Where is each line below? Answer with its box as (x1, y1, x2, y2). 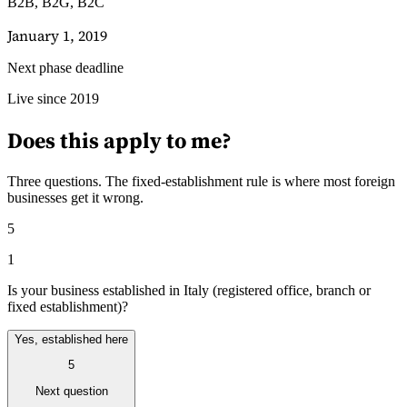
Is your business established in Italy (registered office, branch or (7, 282, 371, 298)
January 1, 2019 (7, 25, 107, 46)
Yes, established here (15, 332, 128, 346)
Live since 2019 (7, 91, 99, 107)
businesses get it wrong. (7, 189, 144, 205)
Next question (35, 383, 108, 398)
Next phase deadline (7, 60, 124, 76)
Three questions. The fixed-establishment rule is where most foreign (7, 173, 395, 189)
